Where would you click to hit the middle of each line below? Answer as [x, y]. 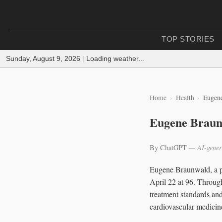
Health [185, 98]
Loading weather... [115, 58]
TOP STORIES [188, 39]
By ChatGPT [169, 147]
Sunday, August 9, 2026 [43, 58]
